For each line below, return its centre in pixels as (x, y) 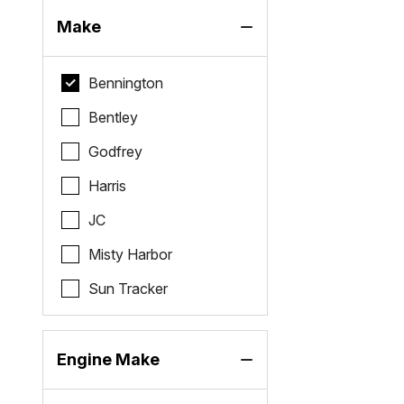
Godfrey (116, 151)
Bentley (114, 117)
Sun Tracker (129, 289)
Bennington (126, 83)
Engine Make (109, 359)
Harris (108, 186)
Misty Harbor (131, 254)
